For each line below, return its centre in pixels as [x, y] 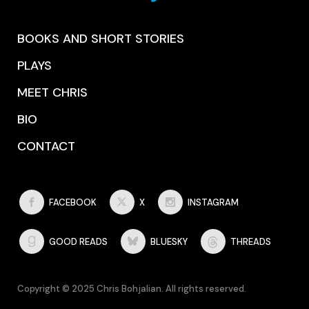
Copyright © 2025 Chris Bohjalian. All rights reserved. [132, 289]
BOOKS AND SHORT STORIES [101, 38]
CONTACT [46, 146]
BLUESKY [169, 242]
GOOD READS [79, 242]
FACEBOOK [73, 202]
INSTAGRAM [213, 202]
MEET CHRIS [52, 92]
